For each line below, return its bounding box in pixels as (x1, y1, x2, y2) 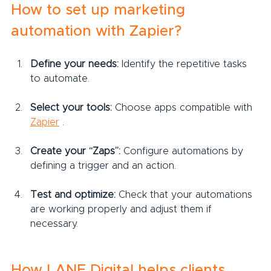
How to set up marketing (11, 2, 189, 18)
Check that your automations (116, 189, 255, 200)
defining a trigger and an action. (30, 160, 176, 171)
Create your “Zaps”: (30, 146, 120, 156)
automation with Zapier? (11, 24, 181, 39)
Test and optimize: (30, 189, 116, 200)
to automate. (30, 73, 90, 83)
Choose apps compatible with (112, 102, 255, 113)
